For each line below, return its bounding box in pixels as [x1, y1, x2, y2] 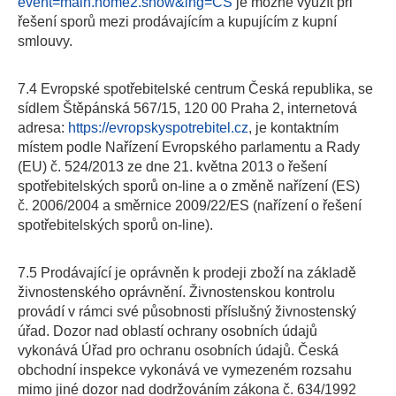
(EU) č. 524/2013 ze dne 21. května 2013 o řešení [18, 159, 327, 174]
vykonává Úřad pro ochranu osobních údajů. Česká [18, 343, 339, 358]
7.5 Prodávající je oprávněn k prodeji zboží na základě [18, 265, 356, 280]
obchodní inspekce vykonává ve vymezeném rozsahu [18, 362, 352, 377]
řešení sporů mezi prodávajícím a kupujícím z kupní [18, 14, 337, 29]
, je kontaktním [248, 120, 339, 135]
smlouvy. [18, 34, 72, 49]
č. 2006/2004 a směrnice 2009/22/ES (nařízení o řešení [18, 198, 362, 213]
